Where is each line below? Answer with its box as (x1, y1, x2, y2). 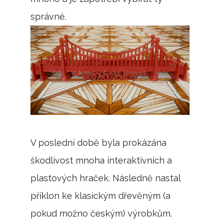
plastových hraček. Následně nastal (30, 172, 181, 183)
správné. (30, 11, 67, 22)
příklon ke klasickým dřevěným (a (30, 190, 171, 201)
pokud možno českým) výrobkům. (30, 208, 172, 219)
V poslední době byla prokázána (30, 137, 167, 148)
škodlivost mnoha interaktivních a (30, 155, 172, 165)
